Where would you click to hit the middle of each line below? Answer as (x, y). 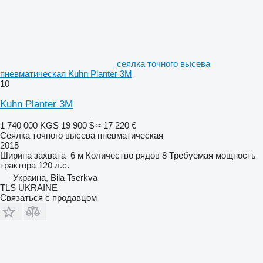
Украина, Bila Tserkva (55, 178)
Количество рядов (123, 156)
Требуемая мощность (213, 156)
